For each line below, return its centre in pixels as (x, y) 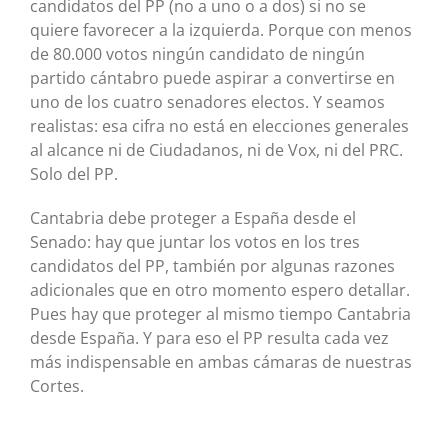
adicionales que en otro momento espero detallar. (220, 290)
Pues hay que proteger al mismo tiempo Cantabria (220, 314)
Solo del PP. (74, 174)
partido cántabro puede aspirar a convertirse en (212, 78)
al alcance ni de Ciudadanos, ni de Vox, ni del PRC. (216, 150)
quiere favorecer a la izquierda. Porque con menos (221, 30)
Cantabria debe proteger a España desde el (193, 218)
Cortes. (57, 386)
